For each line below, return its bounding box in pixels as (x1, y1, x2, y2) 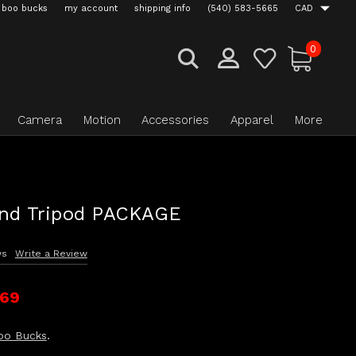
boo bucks (2, 3, 48, 14)
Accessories (141, 113, 210, 127)
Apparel (230, 113, 274, 127)
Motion (83, 113, 121, 127)
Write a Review (14, 248, 87, 259)
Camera (17, 113, 62, 127)
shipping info (134, 3, 191, 14)
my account (64, 3, 118, 14)
